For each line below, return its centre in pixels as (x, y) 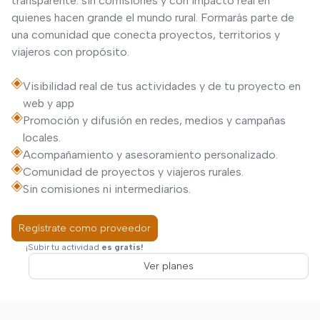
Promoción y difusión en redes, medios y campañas (154, 120)
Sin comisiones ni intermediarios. (107, 189)
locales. (42, 137)
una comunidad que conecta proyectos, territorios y (146, 35)
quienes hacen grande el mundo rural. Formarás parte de (153, 17)
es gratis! (122, 247)
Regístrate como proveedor (85, 228)
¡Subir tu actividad (64, 247)
